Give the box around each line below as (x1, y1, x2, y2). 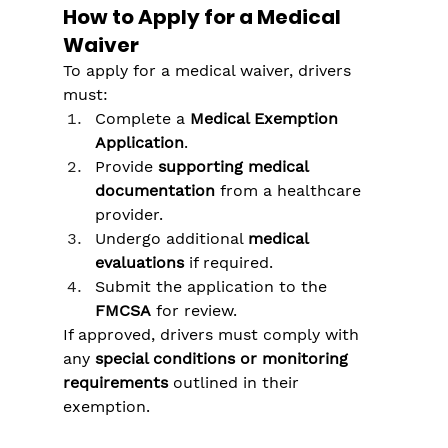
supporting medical (157, 157, 313, 177)
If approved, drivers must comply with (62, 325, 364, 345)
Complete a (94, 109, 190, 129)
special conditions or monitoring (94, 349, 353, 369)
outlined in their (167, 373, 304, 393)
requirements (62, 373, 168, 393)
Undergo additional (94, 229, 248, 249)
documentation (94, 181, 215, 201)
